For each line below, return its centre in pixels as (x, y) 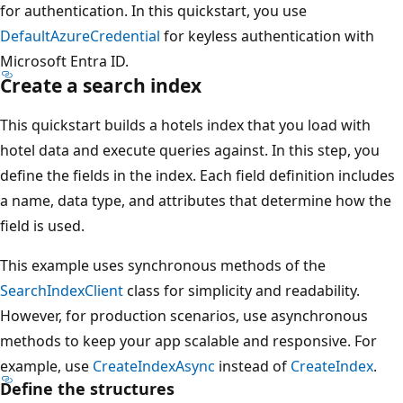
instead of (253, 366)
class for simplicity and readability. (242, 290)
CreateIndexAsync (154, 366)
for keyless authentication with (267, 36)
